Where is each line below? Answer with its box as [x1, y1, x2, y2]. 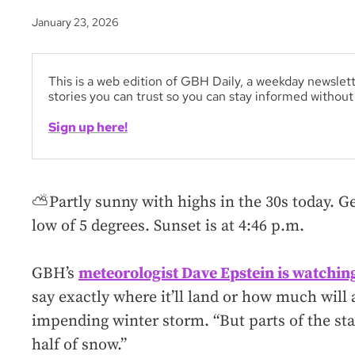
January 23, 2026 [32, 15, 119, 30]
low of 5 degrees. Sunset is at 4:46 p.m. [32, 216, 304, 236]
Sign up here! [48, 118, 128, 136]
